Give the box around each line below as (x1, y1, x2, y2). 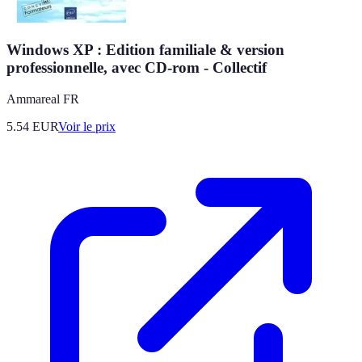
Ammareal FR (6, 91, 79, 106)
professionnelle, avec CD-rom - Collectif (6, 59, 267, 77)
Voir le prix (58, 119, 116, 133)
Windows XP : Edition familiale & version (6, 41, 284, 59)
